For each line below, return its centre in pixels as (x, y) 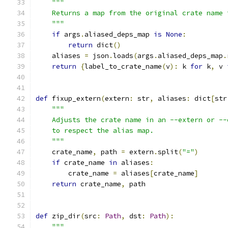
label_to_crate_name (123, 66)
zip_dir (64, 216)
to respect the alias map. (95, 131)
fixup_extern (74, 98)
